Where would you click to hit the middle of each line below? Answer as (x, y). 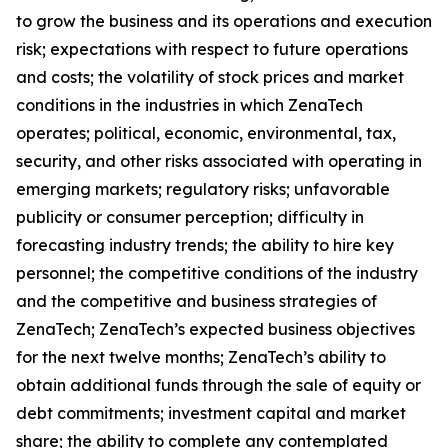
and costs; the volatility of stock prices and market (210, 77)
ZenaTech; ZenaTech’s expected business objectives (215, 329)
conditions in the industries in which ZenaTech (189, 105)
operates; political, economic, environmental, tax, (206, 133)
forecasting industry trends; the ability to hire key (205, 245)
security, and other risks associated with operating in (219, 161)
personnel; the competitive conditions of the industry (217, 273)
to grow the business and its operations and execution (224, 21)
